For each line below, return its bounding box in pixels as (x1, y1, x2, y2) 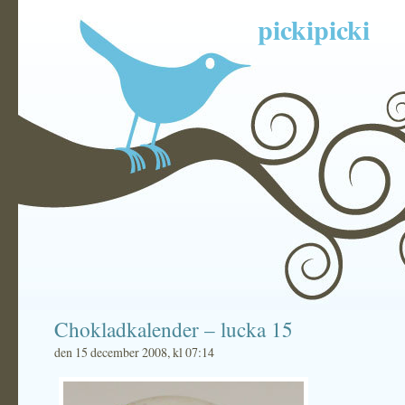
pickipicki (258, 9, 370, 49)
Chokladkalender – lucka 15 (54, 315, 293, 344)
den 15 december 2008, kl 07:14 (54, 344, 214, 361)
